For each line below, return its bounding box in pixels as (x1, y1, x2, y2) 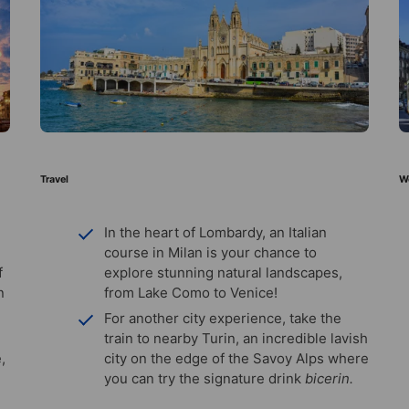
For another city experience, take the (104, 309, 341, 327)
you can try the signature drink (104, 369, 305, 387)
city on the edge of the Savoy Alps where (104, 349, 369, 367)
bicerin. (305, 369, 353, 387)
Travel (40, 173, 68, 185)
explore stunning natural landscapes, (104, 263, 342, 281)
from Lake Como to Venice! (104, 283, 278, 301)
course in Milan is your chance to (104, 243, 317, 261)
